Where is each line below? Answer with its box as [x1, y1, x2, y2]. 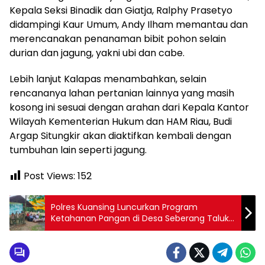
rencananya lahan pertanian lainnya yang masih [9, 86, 234, 100]
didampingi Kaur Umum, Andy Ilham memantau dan [9, 18, 248, 31]
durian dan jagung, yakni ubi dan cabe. [9, 46, 185, 60]
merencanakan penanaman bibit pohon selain [9, 32, 226, 46]
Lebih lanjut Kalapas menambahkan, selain [9, 72, 206, 86]
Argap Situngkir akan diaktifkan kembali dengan [9, 129, 231, 143]
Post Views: [24, 169, 75, 183]
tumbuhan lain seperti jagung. [9, 143, 147, 157]
